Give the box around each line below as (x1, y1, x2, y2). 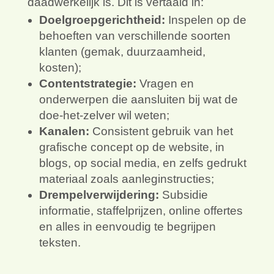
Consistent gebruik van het (89, 125, 233, 138)
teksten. (39, 236, 81, 250)
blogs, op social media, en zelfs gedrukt (39, 157, 246, 170)
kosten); (39, 61, 81, 75)
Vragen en (136, 77, 194, 91)
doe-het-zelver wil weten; (39, 109, 169, 122)
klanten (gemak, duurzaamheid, (39, 45, 206, 59)
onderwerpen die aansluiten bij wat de (39, 93, 238, 106)
